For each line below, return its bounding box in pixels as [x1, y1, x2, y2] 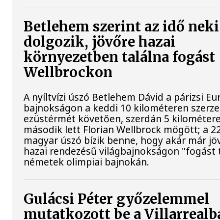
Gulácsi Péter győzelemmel [24, 190, 210, 208]
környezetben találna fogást [24, 48, 216, 66]
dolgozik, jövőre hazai [24, 33, 176, 51]
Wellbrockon [24, 63, 113, 81]
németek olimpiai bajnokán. [24, 155, 150, 168]
